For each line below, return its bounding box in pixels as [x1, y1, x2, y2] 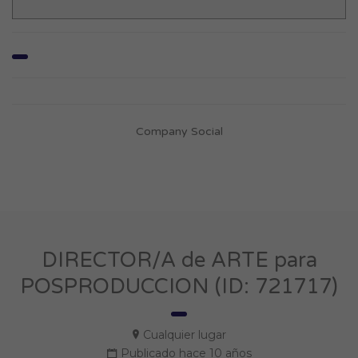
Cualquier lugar [142, 328, 226, 342]
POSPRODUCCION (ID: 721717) [20, 274, 338, 299]
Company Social [135, 125, 223, 138]
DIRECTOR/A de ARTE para [41, 248, 317, 272]
